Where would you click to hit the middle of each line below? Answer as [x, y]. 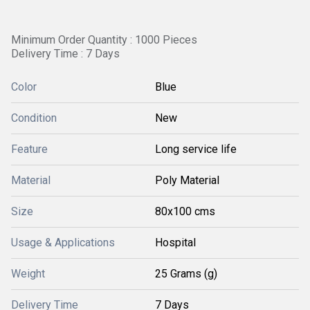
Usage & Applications [63, 243]
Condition [34, 118]
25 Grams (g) [186, 274]
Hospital [175, 243]
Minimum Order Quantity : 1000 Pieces [104, 40]
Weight [28, 274]
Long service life [196, 149]
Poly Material [187, 180]
